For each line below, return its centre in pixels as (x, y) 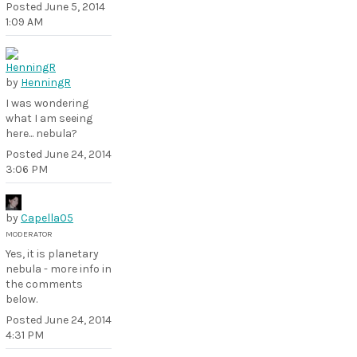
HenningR (46, 82)
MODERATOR (29, 234)
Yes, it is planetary (52, 254)
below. (22, 299)
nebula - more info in (59, 269)
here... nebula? (41, 133)
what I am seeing (49, 118)
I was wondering (47, 103)
